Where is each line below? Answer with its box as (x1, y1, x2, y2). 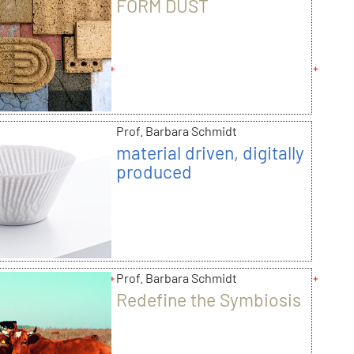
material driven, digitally (115, 141, 304, 164)
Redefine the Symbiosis (115, 288, 301, 311)
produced (115, 160, 192, 183)
